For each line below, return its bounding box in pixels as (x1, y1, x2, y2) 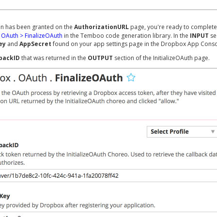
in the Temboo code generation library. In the (62, 31, 190, 40)
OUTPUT (88, 54, 113, 62)
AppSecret (19, 40, 51, 48)
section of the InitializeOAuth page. (113, 54, 210, 62)
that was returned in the (20, 54, 88, 62)
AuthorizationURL (74, 23, 129, 31)
